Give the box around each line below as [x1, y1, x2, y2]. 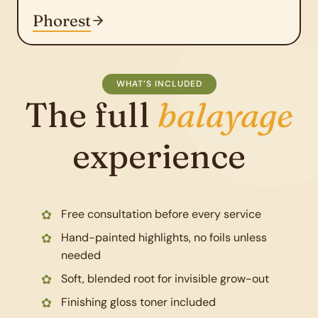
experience [72, 135, 246, 177]
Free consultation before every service [61, 207, 261, 221]
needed [61, 248, 101, 263]
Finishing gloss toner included [61, 295, 216, 309]
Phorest [33, 11, 91, 31]
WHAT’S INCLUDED [116, 78, 202, 89]
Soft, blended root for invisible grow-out [61, 271, 269, 286]
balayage [158, 94, 293, 136]
